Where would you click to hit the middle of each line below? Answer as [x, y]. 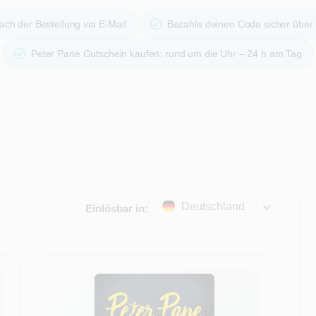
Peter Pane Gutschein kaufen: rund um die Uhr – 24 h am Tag [166, 54]
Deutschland [213, 206]
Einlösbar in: [117, 208]
